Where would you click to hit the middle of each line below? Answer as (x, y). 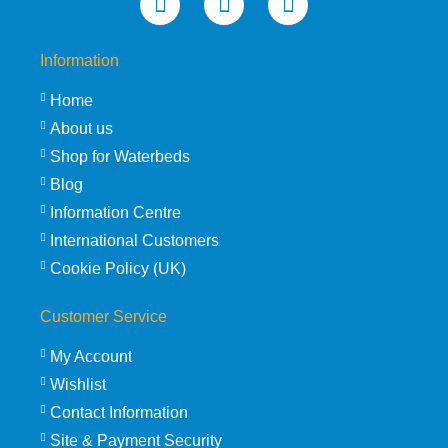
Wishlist (78, 384)
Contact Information (119, 412)
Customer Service (103, 316)
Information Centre (115, 212)
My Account (91, 356)
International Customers (134, 240)
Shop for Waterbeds (120, 156)
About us (81, 128)
